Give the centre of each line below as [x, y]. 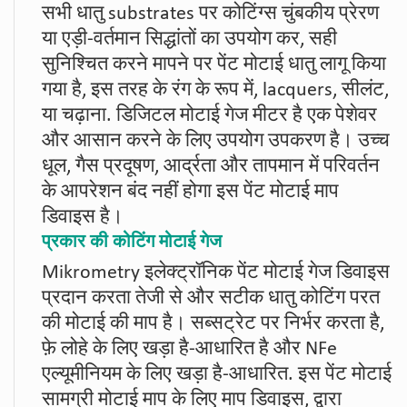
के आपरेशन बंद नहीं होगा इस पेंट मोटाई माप [190, 192]
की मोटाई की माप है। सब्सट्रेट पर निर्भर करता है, [213, 323]
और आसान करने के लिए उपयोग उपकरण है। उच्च [216, 141]
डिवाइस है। [83, 217]
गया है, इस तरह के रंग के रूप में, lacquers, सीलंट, [215, 90]
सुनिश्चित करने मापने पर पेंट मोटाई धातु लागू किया [214, 65]
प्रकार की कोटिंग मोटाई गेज [132, 240]
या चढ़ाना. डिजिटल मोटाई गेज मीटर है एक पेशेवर [209, 115]
